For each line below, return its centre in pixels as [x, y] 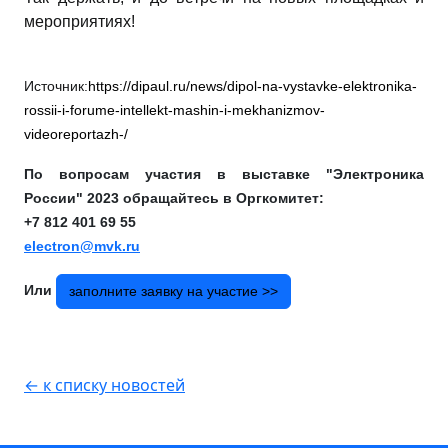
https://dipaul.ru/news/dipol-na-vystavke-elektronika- [252, 85]
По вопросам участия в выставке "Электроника [224, 173]
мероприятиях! [79, 21]
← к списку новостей [104, 384]
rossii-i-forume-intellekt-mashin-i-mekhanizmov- [174, 109]
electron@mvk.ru [82, 245]
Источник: [56, 85]
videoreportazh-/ [76, 133]
